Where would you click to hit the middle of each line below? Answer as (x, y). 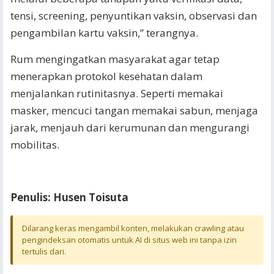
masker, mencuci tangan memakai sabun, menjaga (134, 110)
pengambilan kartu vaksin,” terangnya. (104, 33)
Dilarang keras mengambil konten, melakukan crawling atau (133, 228)
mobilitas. (35, 145)
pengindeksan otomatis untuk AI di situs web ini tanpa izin (129, 240)
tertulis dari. (44, 251)
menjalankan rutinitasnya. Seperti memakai (117, 93)
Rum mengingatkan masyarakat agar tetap (115, 59)
